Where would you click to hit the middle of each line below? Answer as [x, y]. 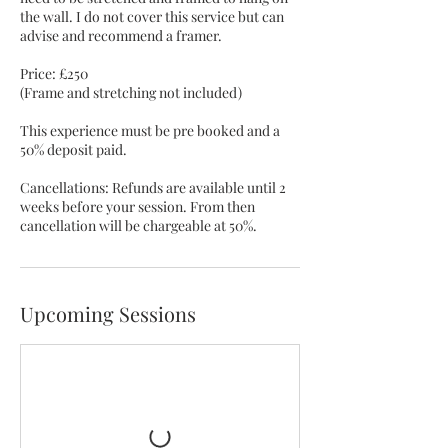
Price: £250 [54, 73]
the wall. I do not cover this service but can [152, 16]
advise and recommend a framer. [121, 35]
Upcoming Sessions [108, 313]
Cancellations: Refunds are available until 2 [153, 187]
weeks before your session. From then [137, 206]
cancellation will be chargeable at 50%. [138, 225]
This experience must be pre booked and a [150, 130]
